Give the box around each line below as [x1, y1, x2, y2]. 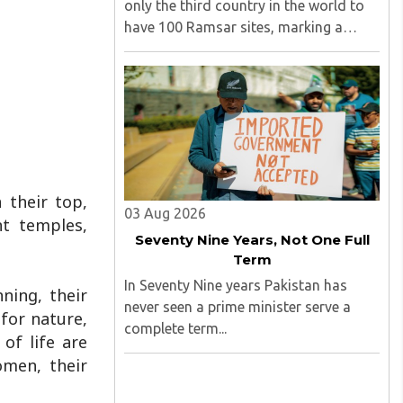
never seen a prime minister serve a [124, 299, 351, 315]
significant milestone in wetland [124, 40, 331, 57]
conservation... [124, 62, 218, 78]
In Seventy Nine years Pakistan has [124, 277, 347, 293]
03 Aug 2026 [124, 205, 206, 221]
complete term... [124, 320, 227, 336]
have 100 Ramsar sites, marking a [124, 19, 343, 35]
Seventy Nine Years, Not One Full [134, 231, 370, 248]
